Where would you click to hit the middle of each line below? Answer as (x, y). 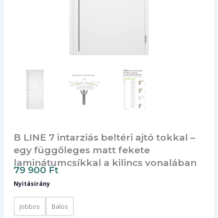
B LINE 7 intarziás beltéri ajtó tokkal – (104, 137)
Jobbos (29, 207)
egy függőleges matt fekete (82, 150)
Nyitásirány (32, 184)
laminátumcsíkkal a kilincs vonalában (105, 163)
